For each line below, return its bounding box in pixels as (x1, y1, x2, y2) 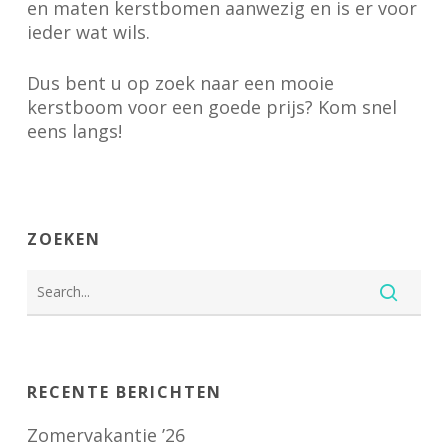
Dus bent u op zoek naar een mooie (26, 71, 334, 95)
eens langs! (26, 119, 122, 143)
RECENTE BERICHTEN (26, 381, 222, 403)
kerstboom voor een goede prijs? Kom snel (26, 95, 397, 119)
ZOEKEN (26, 228, 101, 250)
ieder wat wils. (26, 20, 150, 44)
